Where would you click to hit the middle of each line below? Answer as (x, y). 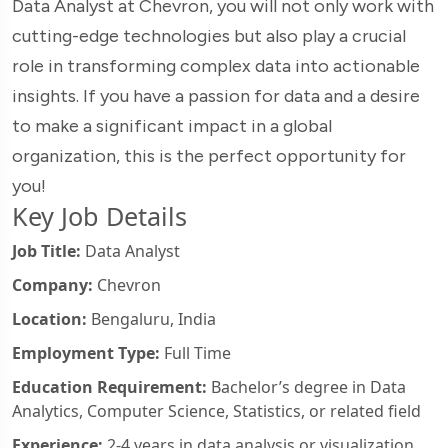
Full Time (195, 352)
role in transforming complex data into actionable (216, 65)
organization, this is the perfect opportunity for (209, 155)
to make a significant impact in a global (172, 125)
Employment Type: (86, 352)
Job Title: (46, 250)
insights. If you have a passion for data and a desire (216, 95)
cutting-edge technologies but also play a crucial (209, 35)
